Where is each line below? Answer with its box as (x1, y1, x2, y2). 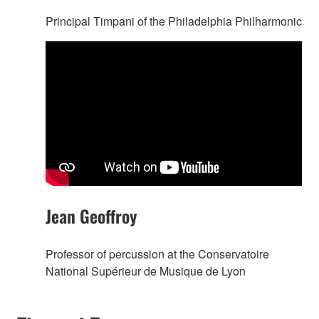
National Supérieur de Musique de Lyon (46, 262, 246, 279)
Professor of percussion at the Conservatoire (46, 245, 269, 262)
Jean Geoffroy (46, 202, 137, 229)
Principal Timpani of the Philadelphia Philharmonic (46, 13, 302, 30)
